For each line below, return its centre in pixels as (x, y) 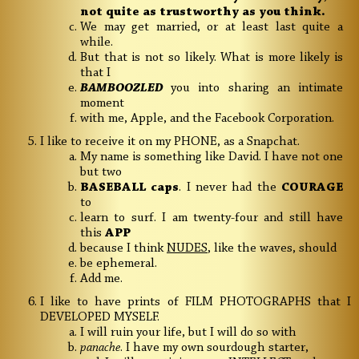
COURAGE (313, 188)
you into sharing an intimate (257, 89)
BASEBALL (113, 188)
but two (101, 173)
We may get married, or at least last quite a (212, 28)
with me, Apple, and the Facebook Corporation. (207, 119)
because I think (123, 249)
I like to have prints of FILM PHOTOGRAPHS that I (196, 303)
